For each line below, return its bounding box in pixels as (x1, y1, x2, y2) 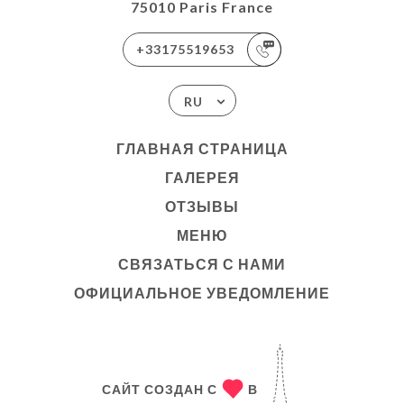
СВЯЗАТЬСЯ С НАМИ (118, 255, 286, 272)
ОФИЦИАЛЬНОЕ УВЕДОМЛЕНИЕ (74, 284, 330, 301)
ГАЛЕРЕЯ (164, 169, 240, 186)
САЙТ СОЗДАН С (101, 381, 217, 397)
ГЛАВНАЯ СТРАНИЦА (115, 140, 289, 157)
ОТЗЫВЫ (165, 197, 239, 215)
